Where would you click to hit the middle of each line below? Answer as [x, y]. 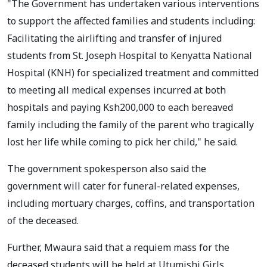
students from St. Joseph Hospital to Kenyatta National [130, 55]
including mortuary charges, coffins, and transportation [131, 203]
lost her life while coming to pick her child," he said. [124, 142]
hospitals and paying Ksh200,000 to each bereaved [120, 107]
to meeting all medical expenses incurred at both [117, 90]
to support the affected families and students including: [131, 21]
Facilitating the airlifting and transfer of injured [114, 38]
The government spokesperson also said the [107, 168]
